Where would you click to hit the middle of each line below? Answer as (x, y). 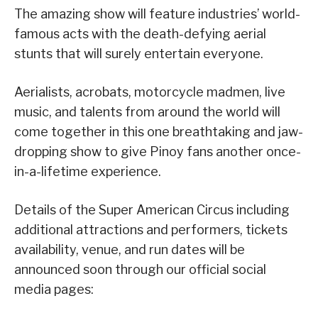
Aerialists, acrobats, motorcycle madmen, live (150, 92)
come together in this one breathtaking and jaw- (159, 131)
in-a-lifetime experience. (88, 171)
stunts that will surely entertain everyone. (139, 53)
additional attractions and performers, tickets (151, 229)
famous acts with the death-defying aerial (140, 33)
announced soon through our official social (140, 269)
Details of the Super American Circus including (152, 209)
